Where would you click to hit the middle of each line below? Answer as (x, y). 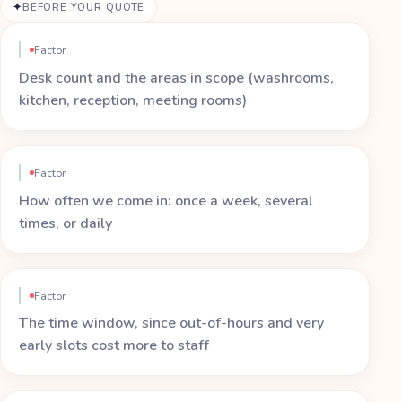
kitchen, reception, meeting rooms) (133, 100)
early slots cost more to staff (114, 346)
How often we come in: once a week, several (166, 201)
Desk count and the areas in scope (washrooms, (176, 78)
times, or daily (66, 223)
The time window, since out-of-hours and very (171, 323)
